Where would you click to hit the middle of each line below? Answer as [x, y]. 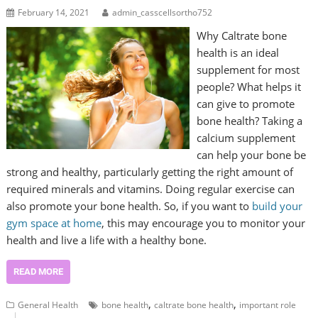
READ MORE [39, 272]
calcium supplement [246, 138]
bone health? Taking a [249, 121]
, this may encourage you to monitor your [204, 223]
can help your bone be [251, 155]
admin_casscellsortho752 [163, 13]
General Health [48, 305]
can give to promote [245, 104]
